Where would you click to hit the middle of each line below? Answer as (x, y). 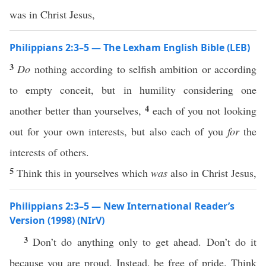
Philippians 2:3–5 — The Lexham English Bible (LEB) (130, 47)
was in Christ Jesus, (52, 14)
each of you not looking (205, 110)
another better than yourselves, (77, 110)
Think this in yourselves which (84, 173)
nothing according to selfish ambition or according (143, 69)
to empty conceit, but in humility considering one (133, 90)
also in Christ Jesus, (212, 173)
